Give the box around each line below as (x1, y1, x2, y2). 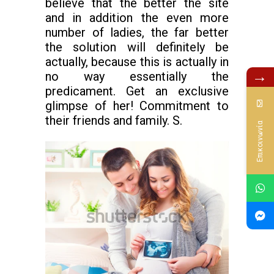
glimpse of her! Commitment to (45, 98, 229, 113)
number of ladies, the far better (45, 25, 229, 40)
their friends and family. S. (45, 113, 182, 128)
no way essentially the (45, 69, 229, 84)
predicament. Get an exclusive (45, 84, 229, 98)
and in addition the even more (45, 10, 229, 25)
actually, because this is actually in (45, 54, 229, 69)
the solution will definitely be (45, 40, 229, 54)
